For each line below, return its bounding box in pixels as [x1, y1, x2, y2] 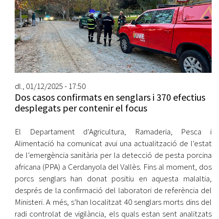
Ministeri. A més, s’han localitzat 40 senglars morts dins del [15, 196, 212, 207]
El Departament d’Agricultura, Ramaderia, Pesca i [15, 126, 212, 137]
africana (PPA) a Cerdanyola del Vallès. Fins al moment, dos [15, 161, 212, 172]
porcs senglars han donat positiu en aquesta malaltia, [15, 173, 212, 184]
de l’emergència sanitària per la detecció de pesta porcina [15, 149, 212, 160]
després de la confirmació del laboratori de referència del [15, 184, 212, 196]
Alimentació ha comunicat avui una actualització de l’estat [15, 137, 212, 149]
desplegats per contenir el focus [15, 101, 147, 114]
